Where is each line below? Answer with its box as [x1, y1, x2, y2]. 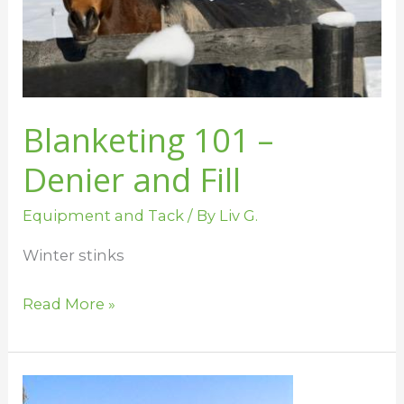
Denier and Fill [23, 156, 242, 202]
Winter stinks [23, 245, 125, 264]
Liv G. [219, 207, 259, 225]
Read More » [23, 295, 116, 314]
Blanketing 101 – [23, 116, 274, 162]
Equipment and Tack [23, 207, 185, 225]
